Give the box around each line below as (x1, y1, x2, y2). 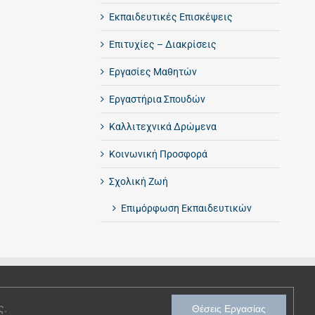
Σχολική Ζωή (108, 175, 168, 187)
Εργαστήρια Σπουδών (108, 93, 205, 105)
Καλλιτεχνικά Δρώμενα (108, 120, 217, 132)
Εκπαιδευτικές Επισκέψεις (108, 11, 233, 22)
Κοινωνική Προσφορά (108, 148, 207, 160)
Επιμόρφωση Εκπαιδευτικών (120, 202, 252, 214)
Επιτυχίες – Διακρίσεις (108, 38, 217, 50)
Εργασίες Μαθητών (108, 65, 197, 77)
